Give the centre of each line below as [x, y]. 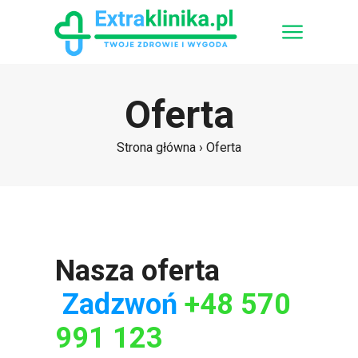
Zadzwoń [123, 304]
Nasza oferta [177, 271]
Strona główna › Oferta [179, 147]
